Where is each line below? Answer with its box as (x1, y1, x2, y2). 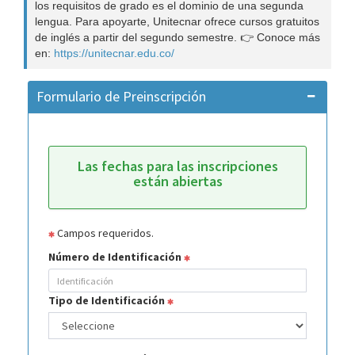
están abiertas (132, 172, 223, 190)
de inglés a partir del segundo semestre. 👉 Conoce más (35, 31, 320, 44)
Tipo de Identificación (48, 293, 167, 307)
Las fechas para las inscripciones (77, 157, 278, 175)
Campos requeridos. (55, 226, 154, 240)
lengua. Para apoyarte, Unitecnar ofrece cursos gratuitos (35, 15, 319, 28)
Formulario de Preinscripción (36, 87, 206, 105)
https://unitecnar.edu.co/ (54, 47, 174, 59)
